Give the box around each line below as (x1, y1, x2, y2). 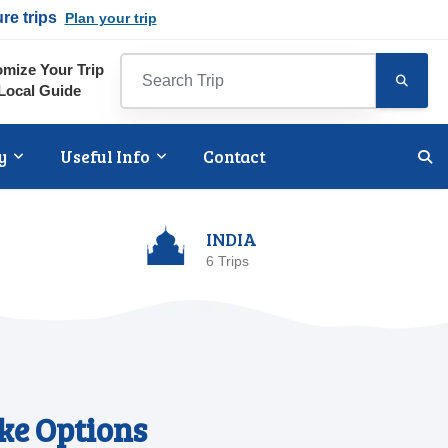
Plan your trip (64, 10, 157, 26)
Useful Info (60, 145, 151, 168)
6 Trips (206, 253, 249, 269)
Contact (203, 145, 266, 168)
